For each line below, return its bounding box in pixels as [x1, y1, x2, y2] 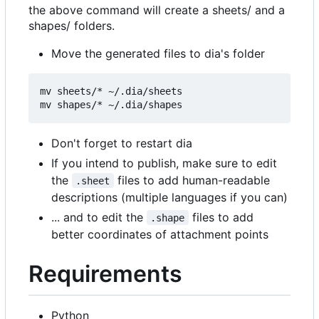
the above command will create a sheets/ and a [28, 2, 285, 17]
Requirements [28, 259, 182, 288]
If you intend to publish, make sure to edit [51, 155, 277, 170]
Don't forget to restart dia [51, 135, 192, 150]
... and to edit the [51, 209, 147, 224]
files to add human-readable [113, 172, 273, 187]
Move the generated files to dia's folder [51, 46, 265, 61]
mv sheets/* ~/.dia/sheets [40, 85, 182, 97]
